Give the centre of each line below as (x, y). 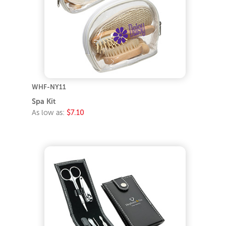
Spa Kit (44, 102)
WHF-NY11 (49, 87)
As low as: (49, 113)
